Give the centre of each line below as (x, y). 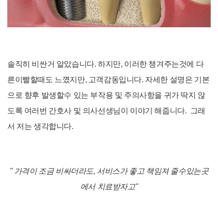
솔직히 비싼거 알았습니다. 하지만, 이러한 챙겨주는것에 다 (106, 64)
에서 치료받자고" (109, 187)
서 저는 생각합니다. (40, 127)
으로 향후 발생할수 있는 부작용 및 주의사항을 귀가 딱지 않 (106, 95)
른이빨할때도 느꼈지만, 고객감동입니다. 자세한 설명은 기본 (109, 80)
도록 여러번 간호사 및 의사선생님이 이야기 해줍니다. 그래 (106, 111)
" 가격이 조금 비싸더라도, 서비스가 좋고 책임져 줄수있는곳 (109, 171)
